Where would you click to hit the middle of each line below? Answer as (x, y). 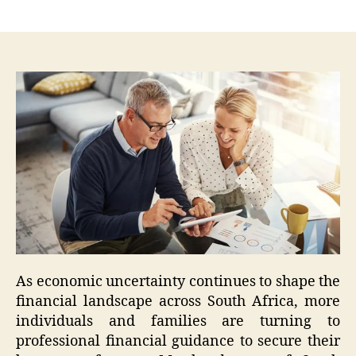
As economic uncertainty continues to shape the (178, 282)
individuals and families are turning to (178, 322)
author (109, 10)
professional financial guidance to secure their (178, 342)
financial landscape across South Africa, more (178, 302)
